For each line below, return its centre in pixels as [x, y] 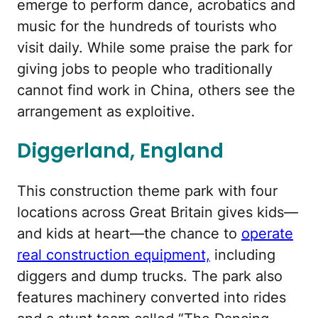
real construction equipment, [114, 254]
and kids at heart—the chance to [129, 233]
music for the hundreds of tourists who [147, 27]
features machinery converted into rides [152, 297]
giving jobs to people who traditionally [145, 69]
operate [267, 233]
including [243, 254]
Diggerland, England [120, 151]
